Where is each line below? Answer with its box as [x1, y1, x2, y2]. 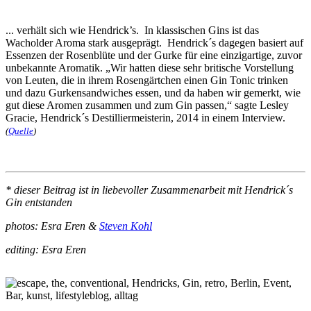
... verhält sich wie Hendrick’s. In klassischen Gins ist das [6, 24, 259, 36]
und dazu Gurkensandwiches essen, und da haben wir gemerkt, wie [6, 86, 301, 99]
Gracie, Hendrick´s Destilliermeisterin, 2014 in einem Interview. [6, 111, 285, 124]
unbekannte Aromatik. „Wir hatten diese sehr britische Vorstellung [6, 61, 294, 74]
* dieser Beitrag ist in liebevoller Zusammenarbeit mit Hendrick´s [6, 183, 293, 196]
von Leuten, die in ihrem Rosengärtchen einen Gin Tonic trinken [6, 74, 288, 86]
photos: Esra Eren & [6, 219, 99, 232]
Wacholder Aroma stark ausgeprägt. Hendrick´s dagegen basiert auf [6, 36, 303, 49]
